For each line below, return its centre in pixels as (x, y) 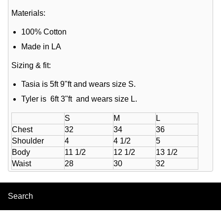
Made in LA (41, 47)
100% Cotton (44, 32)
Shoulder (28, 141)
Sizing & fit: (31, 66)
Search (20, 196)
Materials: (29, 13)
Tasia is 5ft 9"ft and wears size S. (79, 84)
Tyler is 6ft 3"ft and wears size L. (79, 99)
